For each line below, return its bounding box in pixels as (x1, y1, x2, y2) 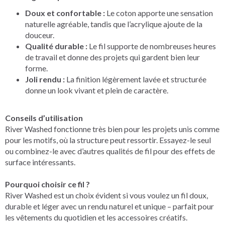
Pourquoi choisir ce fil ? (5, 179, 90, 189)
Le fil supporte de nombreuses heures (87, 41, 216, 51)
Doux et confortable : (25, 8, 105, 18)
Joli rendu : (25, 74, 65, 84)
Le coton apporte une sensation (105, 8, 213, 18)
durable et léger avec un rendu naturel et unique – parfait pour (5, 201, 214, 211)
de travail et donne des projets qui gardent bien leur (25, 52, 200, 62)
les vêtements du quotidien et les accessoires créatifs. (5, 212, 187, 222)
